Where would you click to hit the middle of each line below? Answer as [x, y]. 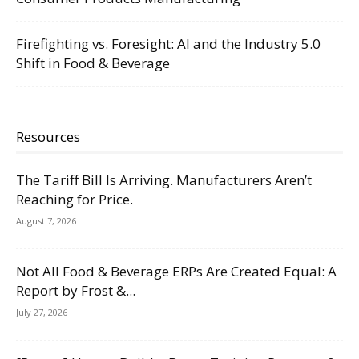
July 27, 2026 [42, 313]
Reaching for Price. [75, 200]
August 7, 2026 [46, 221]
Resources [48, 137]
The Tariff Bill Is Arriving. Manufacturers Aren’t [164, 180]
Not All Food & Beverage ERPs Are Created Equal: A [176, 272]
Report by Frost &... [76, 291]
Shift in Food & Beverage [93, 63]
